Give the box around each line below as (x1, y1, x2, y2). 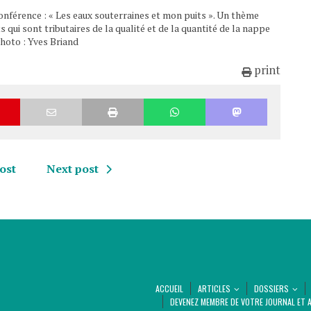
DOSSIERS (254, 283, 289, 294)
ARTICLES (198, 283, 230, 294)
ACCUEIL (155, 283, 183, 294)
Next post (47, 161, 99, 176)
